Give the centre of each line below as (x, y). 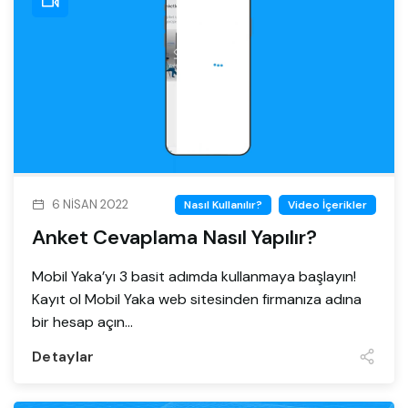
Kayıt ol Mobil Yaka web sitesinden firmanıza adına (197, 299)
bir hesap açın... (82, 322)
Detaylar (63, 356)
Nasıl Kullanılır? (223, 205)
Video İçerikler (327, 205)
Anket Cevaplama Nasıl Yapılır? (174, 237)
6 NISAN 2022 (90, 204)
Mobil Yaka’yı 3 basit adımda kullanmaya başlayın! (194, 276)
